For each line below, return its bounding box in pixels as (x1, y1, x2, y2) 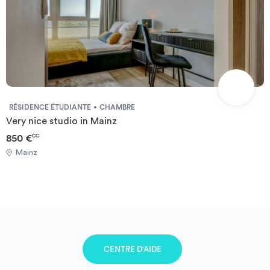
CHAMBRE (99, 103, 135, 111)
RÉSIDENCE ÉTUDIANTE (9, 103, 91, 111)
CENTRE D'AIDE (103, 245, 162, 253)
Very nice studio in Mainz (6, 116, 117, 126)
